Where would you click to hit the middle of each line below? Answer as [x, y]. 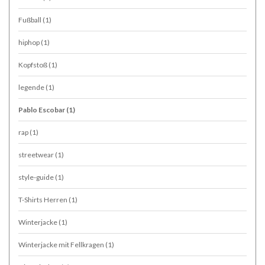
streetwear [37, 154]
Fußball [30, 20]
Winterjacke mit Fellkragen [62, 244]
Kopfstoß [33, 64]
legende [32, 87]
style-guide [37, 177]
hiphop [30, 42]
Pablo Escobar [42, 109]
